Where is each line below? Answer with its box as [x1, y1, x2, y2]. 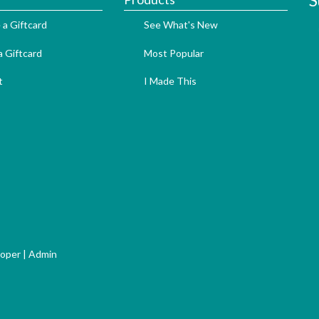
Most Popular [143, 46, 204, 59]
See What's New [143, 19, 218, 31]
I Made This [143, 75, 197, 88]
